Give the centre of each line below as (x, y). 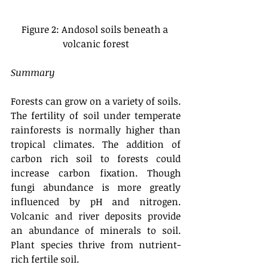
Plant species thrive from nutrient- (96, 244)
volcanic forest (96, 43)
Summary (33, 72)
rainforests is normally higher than (96, 130)
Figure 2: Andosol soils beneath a (96, 29)
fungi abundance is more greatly (96, 187)
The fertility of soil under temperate (96, 115)
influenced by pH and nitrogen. (96, 201)
